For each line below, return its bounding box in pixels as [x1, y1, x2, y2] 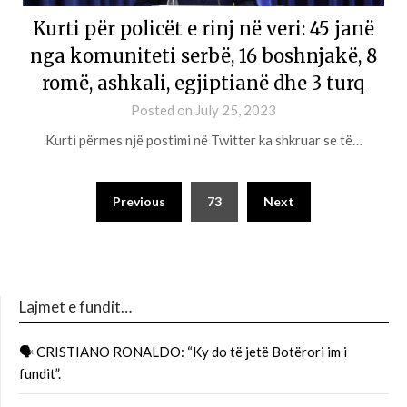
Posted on [131, 102, 195, 118]
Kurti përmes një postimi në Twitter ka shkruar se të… [45, 132, 362, 148]
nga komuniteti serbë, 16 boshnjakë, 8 [30, 45, 377, 67]
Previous [113, 194, 165, 209]
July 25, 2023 [195, 102, 276, 118]
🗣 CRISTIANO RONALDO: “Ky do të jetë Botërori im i [19, 343, 347, 360]
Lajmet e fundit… [19, 297, 132, 316]
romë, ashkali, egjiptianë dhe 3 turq [42, 72, 365, 94]
